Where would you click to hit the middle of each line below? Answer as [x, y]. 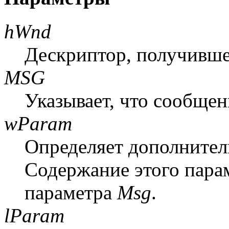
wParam [38, 123]
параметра [71, 192]
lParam [34, 215]
